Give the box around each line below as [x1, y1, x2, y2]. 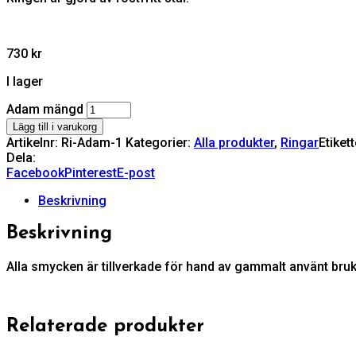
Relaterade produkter [6, 317, 204, 337]
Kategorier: [126, 134, 191, 150]
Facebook [6, 164, 64, 180]
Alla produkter [194, 134, 274, 150]
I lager [6, 73, 43, 89]
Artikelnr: [6, 134, 58, 150]
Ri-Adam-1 [61, 134, 122, 150]
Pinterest [64, 164, 117, 180]
